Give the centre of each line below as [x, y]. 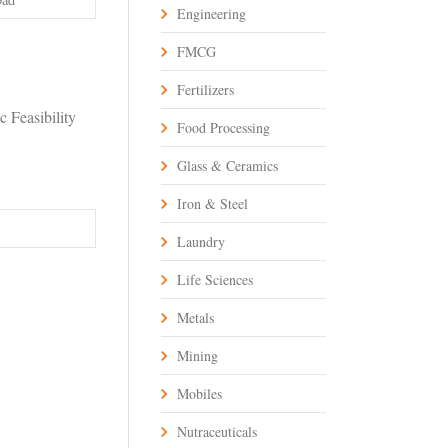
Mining [197, 356]
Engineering [211, 14]
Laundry [201, 242]
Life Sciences [215, 280]
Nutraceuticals [217, 432]
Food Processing [223, 128]
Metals [195, 318]
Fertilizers [205, 90]
